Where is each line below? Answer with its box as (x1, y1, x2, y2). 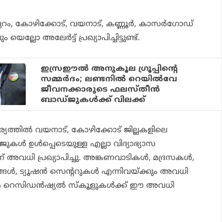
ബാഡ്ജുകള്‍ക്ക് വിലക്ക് (41, 95, 146, 105)
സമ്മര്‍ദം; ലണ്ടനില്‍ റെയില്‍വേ (41, 74, 177, 84)
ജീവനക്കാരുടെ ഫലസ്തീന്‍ (41, 84, 161, 95)
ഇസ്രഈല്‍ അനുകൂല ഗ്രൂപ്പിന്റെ (41, 63, 178, 74)
